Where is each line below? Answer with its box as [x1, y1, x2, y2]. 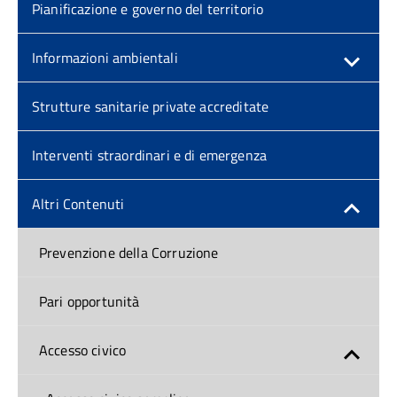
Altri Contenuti [32, 193, 125, 214]
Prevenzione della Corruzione [39, 242, 219, 263]
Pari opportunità [39, 291, 140, 312]
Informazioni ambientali [32, 47, 178, 68]
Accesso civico [39, 339, 127, 361]
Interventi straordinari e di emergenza [32, 144, 268, 166]
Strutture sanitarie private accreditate [32, 96, 269, 117]
